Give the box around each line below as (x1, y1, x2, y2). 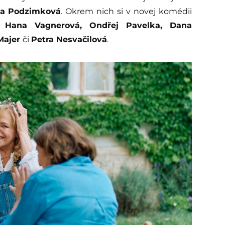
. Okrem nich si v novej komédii (61, 7, 192, 16)
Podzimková (8, 7, 61, 16)
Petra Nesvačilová (31, 35, 107, 44)
